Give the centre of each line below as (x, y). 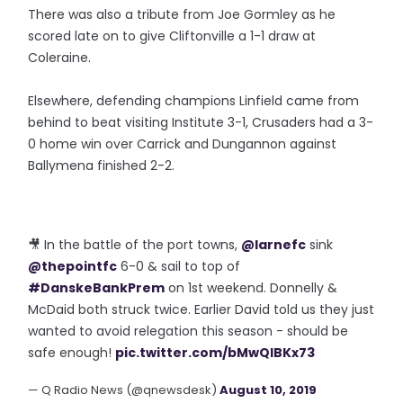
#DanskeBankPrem (97, 287)
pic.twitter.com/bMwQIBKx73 (215, 352)
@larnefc (274, 244)
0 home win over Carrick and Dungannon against (183, 143)
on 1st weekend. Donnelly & (251, 287)
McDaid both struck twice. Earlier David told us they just (201, 309)
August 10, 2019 (269, 390)
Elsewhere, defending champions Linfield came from (194, 100)
